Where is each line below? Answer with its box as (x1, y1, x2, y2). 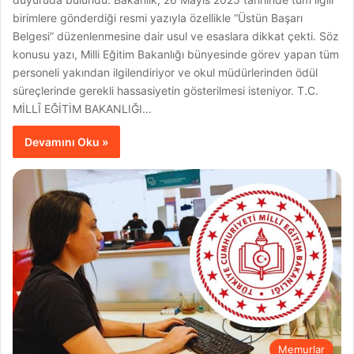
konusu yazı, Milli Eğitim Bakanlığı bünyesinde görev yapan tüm (13, 47, 340, 62)
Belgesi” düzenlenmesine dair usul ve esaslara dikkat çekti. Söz (13, 29, 340, 43)
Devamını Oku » (24, 135, 109, 149)
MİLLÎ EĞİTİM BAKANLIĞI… (13, 102, 153, 116)
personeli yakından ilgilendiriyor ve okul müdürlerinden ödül (13, 66, 318, 80)
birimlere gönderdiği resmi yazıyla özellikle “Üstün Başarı (13, 11, 303, 25)
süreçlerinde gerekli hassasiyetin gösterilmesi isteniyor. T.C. (13, 84, 319, 98)
